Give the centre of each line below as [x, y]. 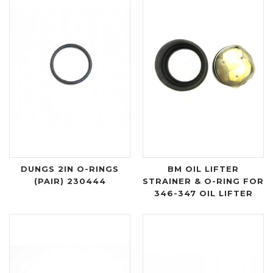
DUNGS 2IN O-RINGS [70, 169]
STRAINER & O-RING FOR [203, 181]
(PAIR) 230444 [70, 181]
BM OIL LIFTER [203, 169]
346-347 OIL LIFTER [203, 193]
